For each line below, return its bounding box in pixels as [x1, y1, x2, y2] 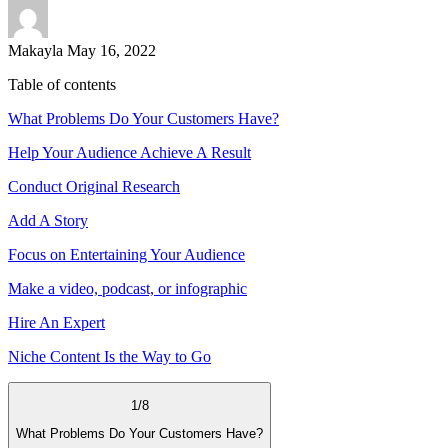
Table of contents [8, 75, 116, 93]
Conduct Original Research [8, 177, 180, 195]
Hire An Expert [8, 313, 105, 331]
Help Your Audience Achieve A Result [8, 143, 251, 161]
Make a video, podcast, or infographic [8, 279, 247, 297]
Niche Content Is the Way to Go [8, 347, 211, 365]
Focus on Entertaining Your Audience [8, 245, 245, 263]
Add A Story [8, 211, 88, 229]
